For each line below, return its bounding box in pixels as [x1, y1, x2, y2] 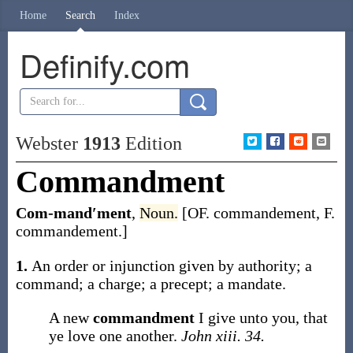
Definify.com [19, 42, 190, 87]
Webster [15, 133, 83, 154]
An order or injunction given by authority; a [31, 257, 312, 274]
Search [65, 9, 95, 21]
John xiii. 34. [180, 327, 265, 344]
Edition [120, 133, 182, 154]
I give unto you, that [198, 309, 328, 326]
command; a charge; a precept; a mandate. [15, 275, 286, 292]
